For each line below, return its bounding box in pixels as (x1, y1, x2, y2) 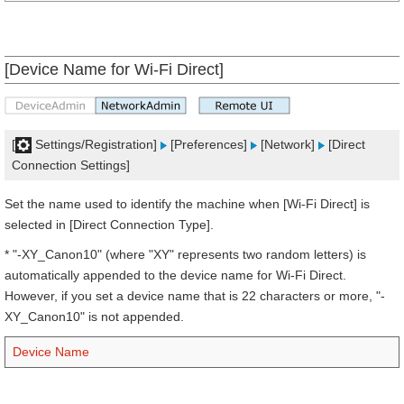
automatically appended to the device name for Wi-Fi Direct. (5, 268, 346, 282)
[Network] (257, 137, 318, 151)
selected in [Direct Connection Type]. (5, 217, 214, 232)
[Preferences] (167, 137, 251, 151)
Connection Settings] (12, 158, 130, 172)
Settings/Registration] (32, 137, 161, 151)
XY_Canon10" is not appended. (5, 309, 184, 324)
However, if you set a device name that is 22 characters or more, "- (5, 289, 385, 303)
